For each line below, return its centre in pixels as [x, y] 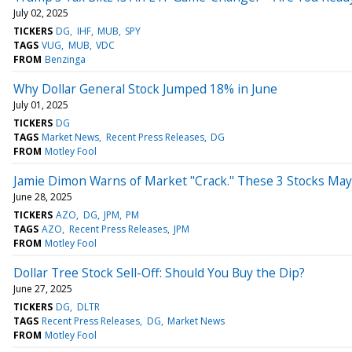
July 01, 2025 [41, 104]
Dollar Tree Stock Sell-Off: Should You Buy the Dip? [159, 272]
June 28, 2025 [43, 196]
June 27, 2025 [43, 288]
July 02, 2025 [41, 13]
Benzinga [66, 59]
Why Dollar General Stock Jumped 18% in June [145, 88]
